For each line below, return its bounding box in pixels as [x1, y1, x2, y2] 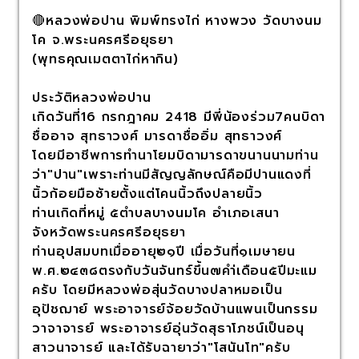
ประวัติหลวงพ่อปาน [32, 88, 151, 108]
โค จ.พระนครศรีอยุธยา [32, 30, 174, 50]
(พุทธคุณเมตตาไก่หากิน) [32, 50, 179, 70]
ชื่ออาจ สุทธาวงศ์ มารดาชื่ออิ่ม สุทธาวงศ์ [32, 127, 283, 147]
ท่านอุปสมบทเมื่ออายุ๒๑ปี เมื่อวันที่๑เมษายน [32, 242, 296, 262]
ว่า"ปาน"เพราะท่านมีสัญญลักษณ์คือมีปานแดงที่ [32, 165, 312, 185]
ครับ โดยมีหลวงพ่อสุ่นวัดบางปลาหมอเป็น [32, 280, 283, 301]
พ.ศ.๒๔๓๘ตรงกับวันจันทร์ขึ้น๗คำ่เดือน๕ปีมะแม [32, 261, 317, 281]
